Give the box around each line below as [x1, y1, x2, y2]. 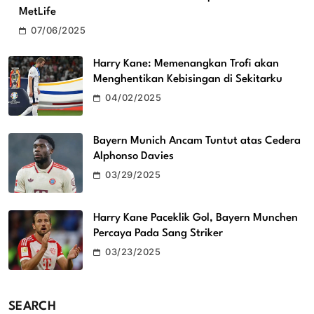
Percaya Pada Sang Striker [93, 227, 223, 239]
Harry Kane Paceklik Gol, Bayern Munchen [93, 212, 298, 224]
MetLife [19, 6, 56, 18]
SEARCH [8, 300, 56, 313]
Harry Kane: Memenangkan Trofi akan [93, 58, 279, 70]
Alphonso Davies [93, 150, 174, 162]
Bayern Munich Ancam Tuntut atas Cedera [93, 135, 301, 146]
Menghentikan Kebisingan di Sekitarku [93, 74, 282, 86]
